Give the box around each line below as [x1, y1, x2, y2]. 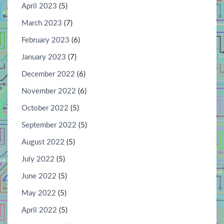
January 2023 [21, 53, 66, 61]
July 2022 [21, 155, 54, 163]
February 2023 [21, 36, 69, 44]
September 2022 [21, 121, 76, 129]
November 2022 [21, 87, 76, 95]
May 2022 [21, 189, 56, 197]
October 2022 [21, 104, 68, 112]
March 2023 [21, 19, 62, 27]
